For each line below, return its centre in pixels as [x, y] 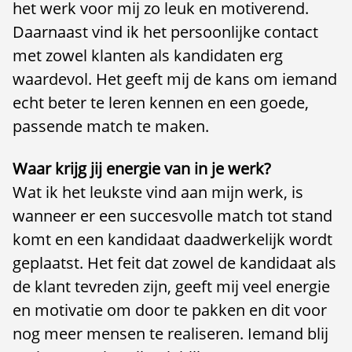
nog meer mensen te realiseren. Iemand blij [170, 334]
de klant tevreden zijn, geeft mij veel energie [171, 286]
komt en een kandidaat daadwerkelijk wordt [172, 239]
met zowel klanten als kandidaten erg [148, 55]
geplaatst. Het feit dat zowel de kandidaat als [174, 263]
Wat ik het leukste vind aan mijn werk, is [158, 192]
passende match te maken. [111, 126]
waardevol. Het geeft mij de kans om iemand [175, 79]
